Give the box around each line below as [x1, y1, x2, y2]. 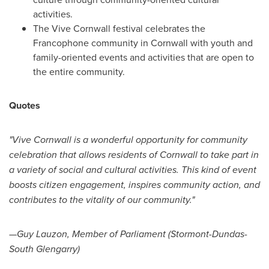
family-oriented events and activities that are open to [33, 50, 254, 64]
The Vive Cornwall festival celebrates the [33, 22, 205, 35]
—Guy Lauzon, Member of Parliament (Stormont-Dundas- [9, 227, 247, 241]
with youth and [188, 36, 253, 49]
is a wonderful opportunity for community [71, 133, 247, 147]
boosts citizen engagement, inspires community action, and [9, 178, 260, 192]
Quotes [9, 98, 40, 112]
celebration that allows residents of [9, 148, 160, 162]
